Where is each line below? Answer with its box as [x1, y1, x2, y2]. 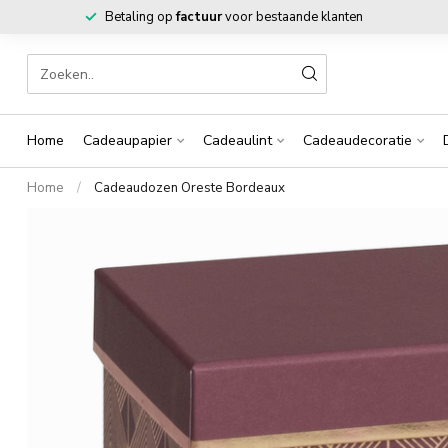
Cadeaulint [203, 131, 272, 150]
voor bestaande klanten [221, 8, 363, 26]
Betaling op [104, 8, 176, 26]
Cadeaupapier [83, 131, 172, 150]
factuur [175, 8, 222, 26]
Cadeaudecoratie [303, 131, 412, 150]
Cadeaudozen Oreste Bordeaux [94, 179, 285, 197]
